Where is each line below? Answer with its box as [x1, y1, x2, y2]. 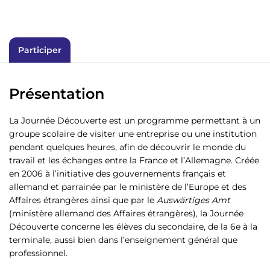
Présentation [9, 83, 104, 102]
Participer [18, 43, 61, 55]
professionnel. [9, 246, 70, 259]
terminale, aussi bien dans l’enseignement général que [9, 233, 237, 245]
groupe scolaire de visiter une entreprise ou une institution [9, 127, 257, 139]
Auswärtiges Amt [157, 193, 230, 206]
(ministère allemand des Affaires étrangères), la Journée [9, 207, 243, 219]
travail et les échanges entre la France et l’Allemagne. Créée [9, 154, 259, 166]
